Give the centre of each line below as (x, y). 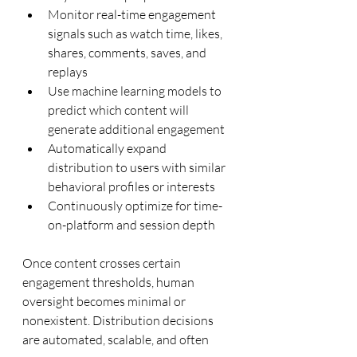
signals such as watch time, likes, (136, 33)
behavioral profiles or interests (131, 186)
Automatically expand (108, 148)
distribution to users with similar (138, 167)
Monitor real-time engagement (133, 14)
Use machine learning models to (136, 90)
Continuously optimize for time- (135, 205)
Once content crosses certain (103, 263)
